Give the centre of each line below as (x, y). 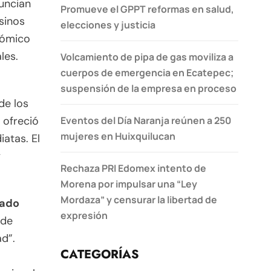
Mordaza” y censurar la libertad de (139, 199)
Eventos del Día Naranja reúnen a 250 (146, 120)
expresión (84, 215)
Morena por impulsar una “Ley (129, 184)
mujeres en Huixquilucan (118, 136)
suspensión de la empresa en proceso (149, 88)
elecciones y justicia (108, 24)
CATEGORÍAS (100, 254)
